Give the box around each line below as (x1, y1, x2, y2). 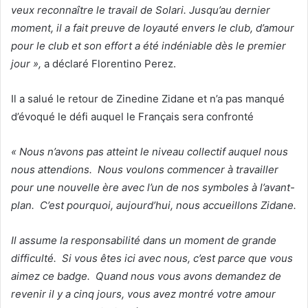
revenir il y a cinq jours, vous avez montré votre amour (11, 287, 276, 300)
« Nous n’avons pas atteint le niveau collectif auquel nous (11, 144, 288, 158)
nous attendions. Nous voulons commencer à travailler (11, 162, 278, 176)
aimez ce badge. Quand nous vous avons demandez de (11, 269, 281, 283)
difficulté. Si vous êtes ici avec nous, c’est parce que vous (11, 251, 293, 265)
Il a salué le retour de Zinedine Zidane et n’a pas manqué (11, 91, 285, 105)
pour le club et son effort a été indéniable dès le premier (11, 38, 286, 52)
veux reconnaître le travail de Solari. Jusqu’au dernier (11, 3, 270, 16)
